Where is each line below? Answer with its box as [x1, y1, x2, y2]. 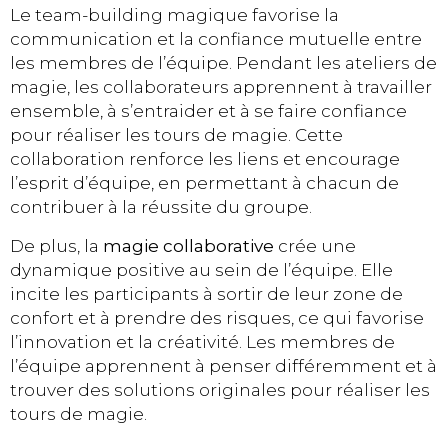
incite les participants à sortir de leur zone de [10, 283, 403, 304]
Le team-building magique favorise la [10, 5, 339, 26]
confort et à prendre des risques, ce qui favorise [10, 307, 424, 328]
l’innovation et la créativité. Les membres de [10, 331, 395, 352]
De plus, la [10, 235, 103, 256]
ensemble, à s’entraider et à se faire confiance [10, 101, 407, 122]
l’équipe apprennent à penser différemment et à [10, 355, 437, 376]
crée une [274, 235, 356, 256]
